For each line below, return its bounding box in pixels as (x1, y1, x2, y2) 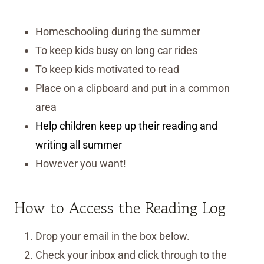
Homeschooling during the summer (35, 25, 200, 38)
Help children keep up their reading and (35, 120, 217, 133)
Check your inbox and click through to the (35, 249, 227, 262)
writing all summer (35, 138, 122, 151)
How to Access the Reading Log (14, 197, 226, 219)
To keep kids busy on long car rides (35, 44, 197, 57)
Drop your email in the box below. (35, 230, 190, 243)
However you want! (35, 157, 126, 170)
